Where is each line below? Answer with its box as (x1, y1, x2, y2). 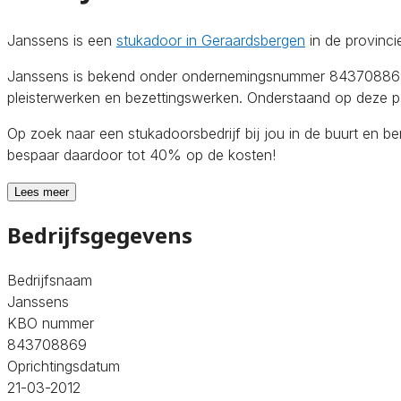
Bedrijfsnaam (7, 270, 92, 289)
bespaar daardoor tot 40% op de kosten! (7, 145, 276, 164)
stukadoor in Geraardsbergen (116, 30, 305, 49)
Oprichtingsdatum (7, 356, 120, 375)
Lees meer (14, 184, 69, 199)
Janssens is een (7, 30, 116, 49)
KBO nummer (7, 313, 94, 332)
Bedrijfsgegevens (7, 219, 192, 250)
